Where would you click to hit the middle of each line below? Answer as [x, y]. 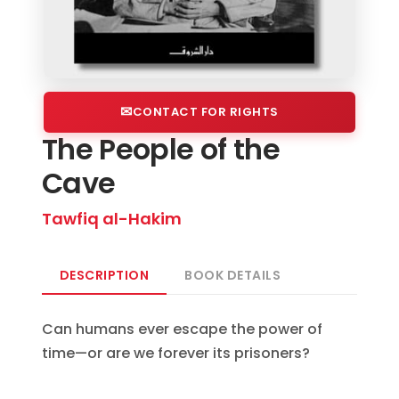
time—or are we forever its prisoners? [175, 353]
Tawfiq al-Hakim [111, 218]
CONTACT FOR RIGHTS [205, 111]
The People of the [161, 149]
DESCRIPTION [104, 275]
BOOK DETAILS [233, 275]
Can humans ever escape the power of [182, 329]
